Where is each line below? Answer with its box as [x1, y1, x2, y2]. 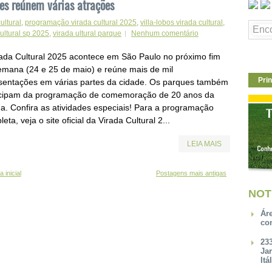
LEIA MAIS [187, 139, 222, 148]
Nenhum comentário [131, 29, 199, 38]
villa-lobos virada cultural [140, 18, 223, 27]
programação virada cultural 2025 [25, 18, 137, 27]
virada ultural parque [53, 29, 121, 38]
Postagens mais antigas [156, 169, 226, 177]
